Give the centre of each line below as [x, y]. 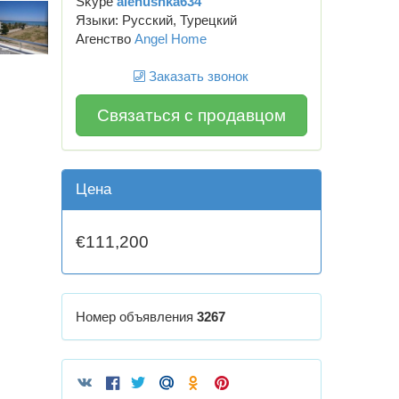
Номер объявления [136, 317]
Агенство [105, 38]
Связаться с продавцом [191, 116]
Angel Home [170, 38]
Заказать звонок [197, 76]
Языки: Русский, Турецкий [156, 20]
